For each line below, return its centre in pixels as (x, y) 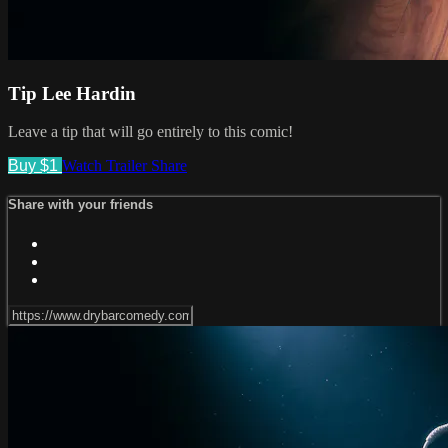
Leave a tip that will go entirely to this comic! (150, 132)
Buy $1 (35, 166)
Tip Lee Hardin (72, 93)
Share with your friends (80, 205)
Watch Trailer (106, 166)
